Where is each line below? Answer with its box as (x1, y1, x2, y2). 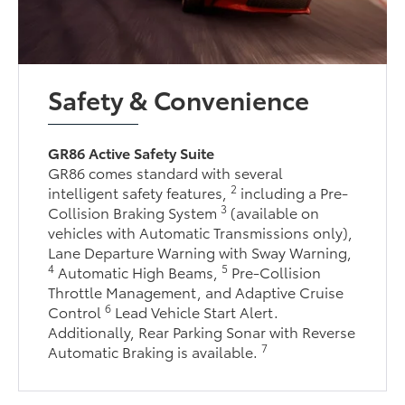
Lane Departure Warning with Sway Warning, (48, 240, 353, 262)
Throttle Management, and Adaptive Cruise (48, 280, 344, 302)
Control (48, 300, 106, 322)
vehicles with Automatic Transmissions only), (48, 221, 353, 242)
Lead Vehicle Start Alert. (111, 300, 279, 322)
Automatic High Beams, (54, 260, 222, 282)
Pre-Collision (228, 260, 322, 282)
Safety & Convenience (48, 80, 310, 117)
